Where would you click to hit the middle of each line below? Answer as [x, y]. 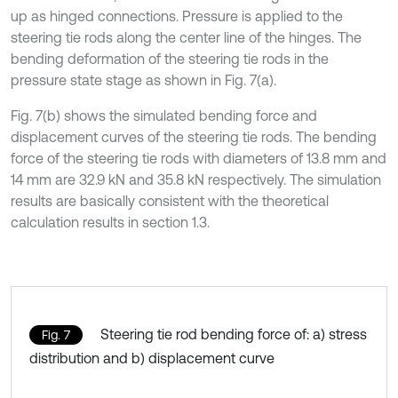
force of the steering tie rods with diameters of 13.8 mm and [199, 158]
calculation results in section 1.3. [110, 222]
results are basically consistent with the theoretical [170, 200]
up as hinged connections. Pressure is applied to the [177, 16]
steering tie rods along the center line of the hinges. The [186, 37]
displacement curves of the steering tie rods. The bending [194, 136]
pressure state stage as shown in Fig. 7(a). [143, 80]
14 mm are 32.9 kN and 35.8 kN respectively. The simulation [196, 179]
